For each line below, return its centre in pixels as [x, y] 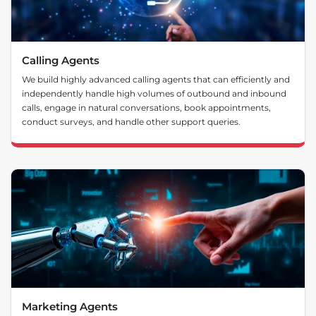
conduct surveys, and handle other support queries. [131, 122]
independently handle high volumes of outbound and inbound [154, 94]
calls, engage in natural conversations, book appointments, [146, 108]
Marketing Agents [70, 306]
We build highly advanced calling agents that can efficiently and [156, 80]
